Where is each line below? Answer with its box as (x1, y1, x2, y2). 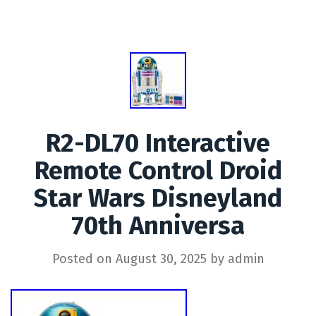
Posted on (51, 250, 116, 267)
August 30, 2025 (115, 250, 207, 267)
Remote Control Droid (34, 154, 282, 186)
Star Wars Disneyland (34, 182, 282, 214)
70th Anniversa (71, 209, 245, 241)
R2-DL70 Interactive (46, 127, 270, 159)
